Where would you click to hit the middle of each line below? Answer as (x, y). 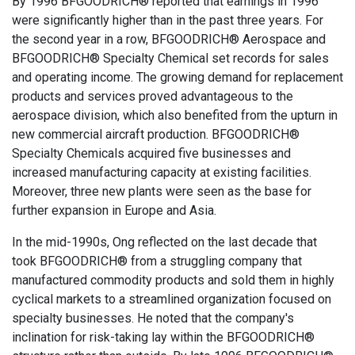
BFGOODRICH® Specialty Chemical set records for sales (170, 58)
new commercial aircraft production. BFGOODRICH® (156, 134)
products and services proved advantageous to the (153, 96)
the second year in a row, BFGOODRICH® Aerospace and (169, 39)
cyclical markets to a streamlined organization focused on (172, 299)
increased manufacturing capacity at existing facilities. (162, 172)
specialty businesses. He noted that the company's (153, 318)
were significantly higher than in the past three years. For (168, 20)
